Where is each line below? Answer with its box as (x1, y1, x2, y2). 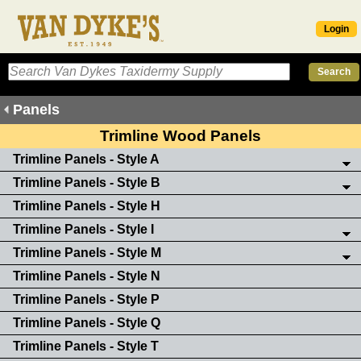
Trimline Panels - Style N (13, 268, 160, 283)
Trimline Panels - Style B (13, 175, 160, 189)
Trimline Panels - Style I (13, 222, 154, 236)
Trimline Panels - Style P (13, 292, 160, 306)
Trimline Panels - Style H (13, 198, 160, 213)
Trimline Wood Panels (100, 127, 261, 144)
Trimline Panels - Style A (13, 151, 160, 166)
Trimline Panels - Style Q (13, 315, 160, 330)
